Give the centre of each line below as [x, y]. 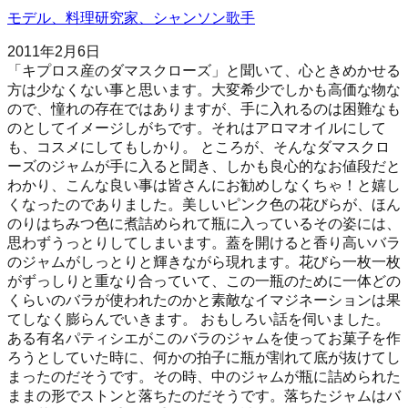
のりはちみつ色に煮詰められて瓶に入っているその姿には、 [204, 223]
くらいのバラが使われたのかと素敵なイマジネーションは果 [204, 300]
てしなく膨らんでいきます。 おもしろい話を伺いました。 [199, 319]
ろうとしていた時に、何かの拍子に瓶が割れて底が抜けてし [204, 357]
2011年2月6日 [54, 51]
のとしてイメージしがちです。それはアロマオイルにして [197, 127]
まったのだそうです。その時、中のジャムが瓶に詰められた [204, 376]
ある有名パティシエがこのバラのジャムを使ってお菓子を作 [204, 338]
